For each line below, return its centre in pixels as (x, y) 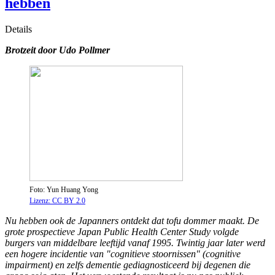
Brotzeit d (24, 50)
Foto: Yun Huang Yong (64, 190)
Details (18, 29)
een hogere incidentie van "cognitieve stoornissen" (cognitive (123, 254)
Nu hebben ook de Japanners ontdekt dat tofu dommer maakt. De (132, 221)
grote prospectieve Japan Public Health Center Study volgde (122, 232)
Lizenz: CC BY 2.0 (57, 201)
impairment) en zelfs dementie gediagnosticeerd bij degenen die (128, 265)
